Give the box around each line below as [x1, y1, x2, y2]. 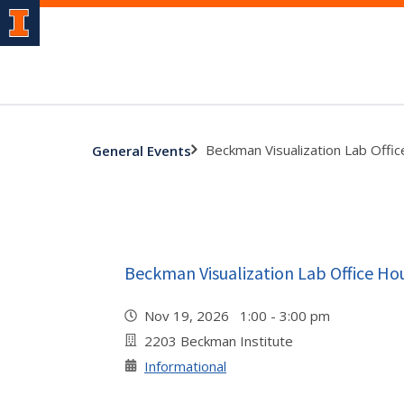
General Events [92, 141, 191, 160]
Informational [144, 357, 226, 375]
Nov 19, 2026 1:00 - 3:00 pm [144, 307, 337, 325]
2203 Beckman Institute [144, 332, 293, 350]
